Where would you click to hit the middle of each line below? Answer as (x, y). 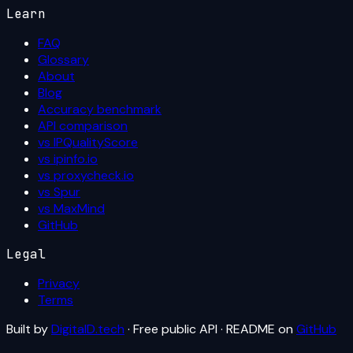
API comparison (83, 125)
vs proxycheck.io (86, 175)
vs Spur (59, 191)
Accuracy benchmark (100, 109)
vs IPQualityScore (88, 142)
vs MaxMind (71, 208)
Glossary (63, 59)
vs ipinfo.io (68, 158)
